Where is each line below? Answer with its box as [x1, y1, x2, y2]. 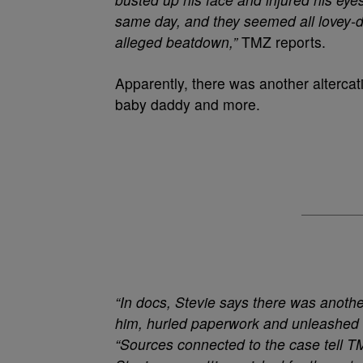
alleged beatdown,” [115, 32, 237, 52]
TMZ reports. [237, 32, 326, 52]
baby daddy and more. [115, 94, 260, 114]
